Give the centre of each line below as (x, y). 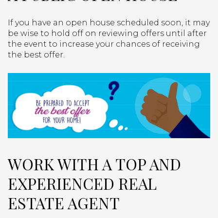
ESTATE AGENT (64, 202)
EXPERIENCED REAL (82, 183)
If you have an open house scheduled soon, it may (109, 22)
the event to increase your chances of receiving (104, 44)
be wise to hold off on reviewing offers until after (107, 33)
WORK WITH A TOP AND (94, 163)
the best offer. (36, 54)
